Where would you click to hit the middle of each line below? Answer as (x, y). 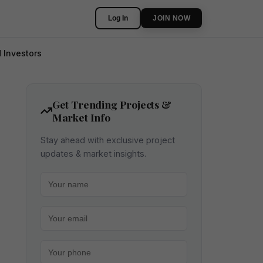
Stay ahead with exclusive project (108, 140)
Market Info (81, 117)
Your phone (60, 245)
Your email (58, 211)
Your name (58, 177)
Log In (118, 18)
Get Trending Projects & (112, 104)
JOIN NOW (171, 18)
